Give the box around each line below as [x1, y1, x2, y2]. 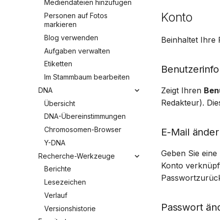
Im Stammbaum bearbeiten [44, 73, 130, 81]
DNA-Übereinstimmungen [44, 112, 126, 121]
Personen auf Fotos [44, 11, 108, 20]
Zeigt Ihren [161, 85, 204, 95]
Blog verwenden [44, 33, 98, 42]
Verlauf [44, 191, 67, 199]
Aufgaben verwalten [44, 46, 110, 55]
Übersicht [44, 99, 75, 108]
